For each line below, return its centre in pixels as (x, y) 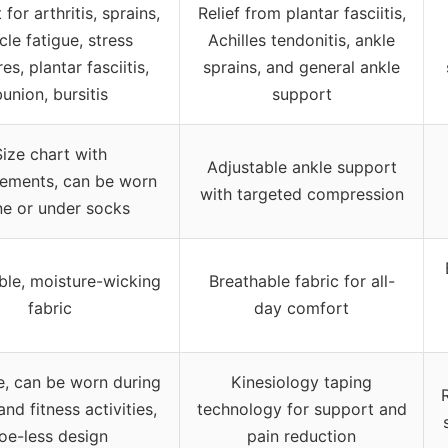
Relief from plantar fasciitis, (301, 12)
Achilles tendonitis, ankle (301, 39)
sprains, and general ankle (301, 66)
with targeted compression (301, 193)
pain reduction (301, 435)
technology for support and (301, 408)
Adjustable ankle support (301, 166)
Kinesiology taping (301, 381)
